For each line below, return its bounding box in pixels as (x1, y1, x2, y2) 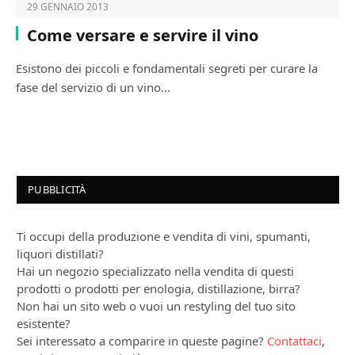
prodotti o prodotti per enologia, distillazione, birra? (17, 281, 300, 297)
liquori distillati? (17, 246, 104, 262)
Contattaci (267, 333, 322, 349)
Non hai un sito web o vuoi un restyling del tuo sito (17, 298, 296, 315)
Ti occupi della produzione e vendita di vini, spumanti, (17, 228, 311, 245)
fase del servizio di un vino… (16, 79, 170, 96)
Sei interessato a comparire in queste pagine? (17, 333, 267, 349)
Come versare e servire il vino (27, 25, 258, 47)
